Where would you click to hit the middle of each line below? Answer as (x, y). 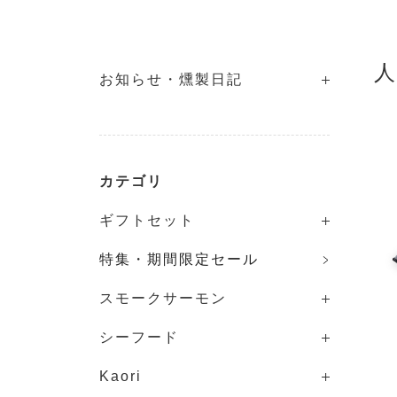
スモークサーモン (163, 298)
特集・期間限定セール (179, 259)
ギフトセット (147, 220)
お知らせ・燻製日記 (171, 79)
